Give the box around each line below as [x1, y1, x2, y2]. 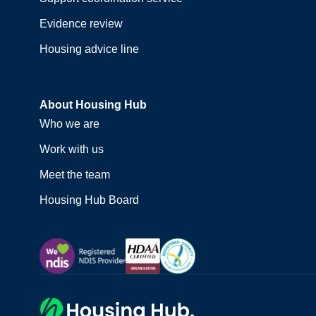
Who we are [39, 118, 100, 130]
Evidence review [39, 18, 123, 30]
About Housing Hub [39, 99, 147, 111]
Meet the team [39, 169, 111, 181]
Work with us [39, 143, 104, 156]
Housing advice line [39, 43, 140, 56]
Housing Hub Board [39, 194, 140, 207]
